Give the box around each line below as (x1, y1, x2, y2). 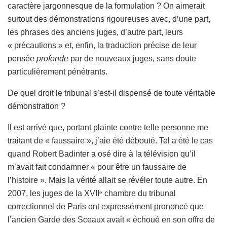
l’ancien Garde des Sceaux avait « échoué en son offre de (8, 215, 215, 224)
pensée (8, 54, 36, 63)
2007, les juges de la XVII (8, 188, 99, 198)
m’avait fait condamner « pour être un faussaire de (8, 162, 186, 171)
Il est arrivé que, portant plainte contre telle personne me (8, 123, 208, 132)
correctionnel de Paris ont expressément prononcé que (8, 202, 204, 211)
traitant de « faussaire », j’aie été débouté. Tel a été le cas (8, 136, 213, 145)
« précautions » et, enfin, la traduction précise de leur (8, 41, 197, 50)
